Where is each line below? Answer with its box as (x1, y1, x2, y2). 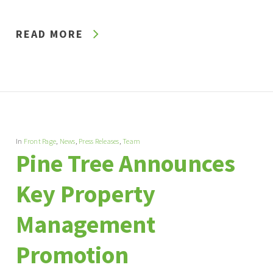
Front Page (23, 136, 57, 146)
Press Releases (79, 136, 119, 146)
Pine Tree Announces (15, 147, 235, 179)
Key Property (15, 178, 155, 209)
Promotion (15, 239, 129, 270)
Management (15, 208, 155, 239)
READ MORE (15, 26, 83, 41)
